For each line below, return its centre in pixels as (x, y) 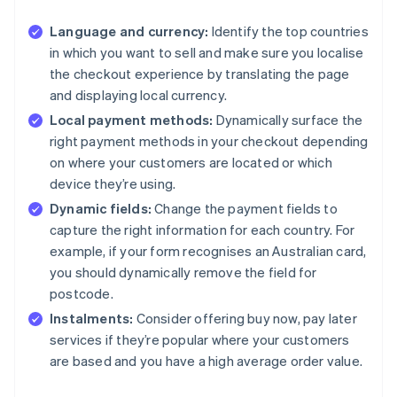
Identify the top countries (288, 31)
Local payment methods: (132, 119)
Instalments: (92, 318)
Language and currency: (129, 31)
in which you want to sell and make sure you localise (207, 52)
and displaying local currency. (138, 94)
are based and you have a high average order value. (206, 360)
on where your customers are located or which (191, 162)
